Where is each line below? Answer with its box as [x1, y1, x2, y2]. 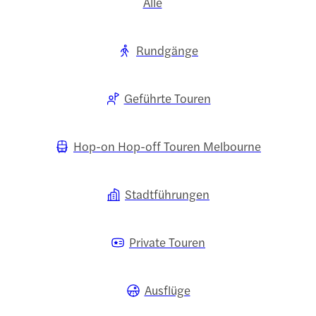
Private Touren [129, 233, 205, 251]
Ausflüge [144, 281, 190, 299]
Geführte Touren [123, 90, 211, 107]
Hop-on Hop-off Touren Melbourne [73, 138, 261, 155]
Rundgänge [136, 42, 198, 59]
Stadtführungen [125, 186, 209, 203]
